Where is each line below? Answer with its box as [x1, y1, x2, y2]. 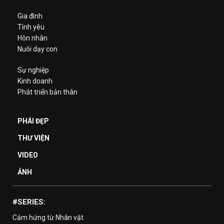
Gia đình [17, 12, 42, 20]
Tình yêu [17, 23, 44, 31]
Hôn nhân [17, 34, 47, 42]
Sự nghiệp [17, 66, 49, 74]
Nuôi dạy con [17, 45, 57, 53]
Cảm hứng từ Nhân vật [12, 213, 83, 221]
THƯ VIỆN [17, 134, 49, 142]
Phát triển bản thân [17, 88, 77, 96]
